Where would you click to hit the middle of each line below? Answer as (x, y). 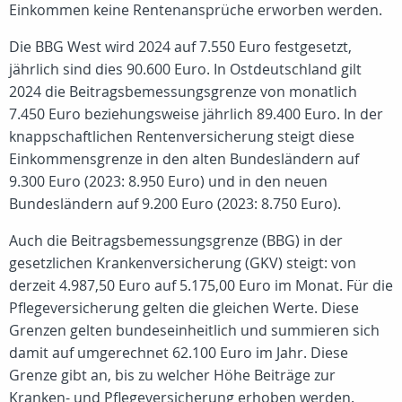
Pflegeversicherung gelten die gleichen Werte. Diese (184, 308)
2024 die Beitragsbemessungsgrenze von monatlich (183, 92)
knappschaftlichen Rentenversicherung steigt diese (182, 136)
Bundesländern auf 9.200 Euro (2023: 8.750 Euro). (175, 204)
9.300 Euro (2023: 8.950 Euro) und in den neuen (168, 181)
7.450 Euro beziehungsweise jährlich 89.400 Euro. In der (196, 114)
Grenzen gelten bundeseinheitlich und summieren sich (194, 330)
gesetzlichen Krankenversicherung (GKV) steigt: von (183, 263)
